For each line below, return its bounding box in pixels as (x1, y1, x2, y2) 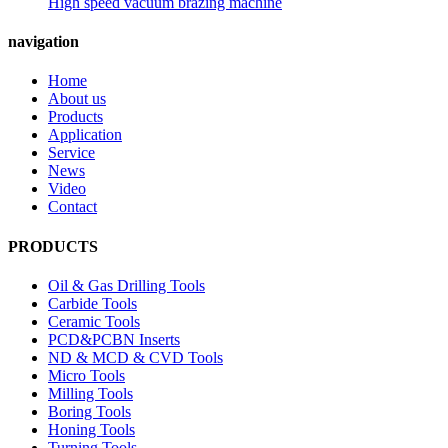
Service (48, 144, 95, 162)
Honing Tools (48, 420, 135, 438)
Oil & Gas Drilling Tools (48, 276, 205, 294)
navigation (8, 33, 79, 51)
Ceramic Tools (48, 312, 140, 330)
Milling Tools (48, 384, 133, 402)
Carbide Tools (48, 294, 137, 312)
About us (48, 90, 106, 108)
